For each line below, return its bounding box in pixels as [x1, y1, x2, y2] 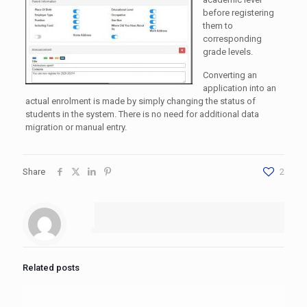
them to [202, 21, 233, 31]
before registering [202, 8, 274, 18]
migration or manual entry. [25, 122, 127, 132]
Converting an [202, 70, 257, 80]
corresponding [202, 34, 262, 44]
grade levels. [202, 47, 253, 57]
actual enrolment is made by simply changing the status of [25, 96, 256, 106]
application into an [202, 83, 276, 93]
